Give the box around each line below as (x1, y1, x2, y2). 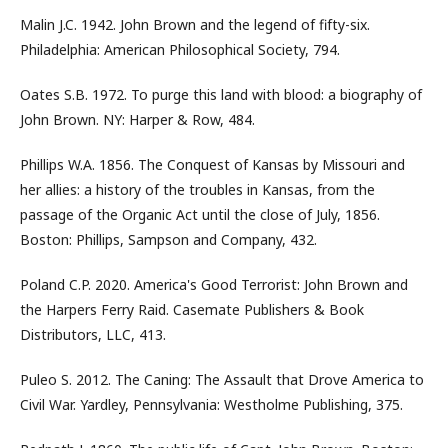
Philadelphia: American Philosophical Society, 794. (20, 40, 340, 59)
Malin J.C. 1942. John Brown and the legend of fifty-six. (20, 15, 370, 34)
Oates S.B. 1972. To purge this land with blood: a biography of (20, 85, 422, 104)
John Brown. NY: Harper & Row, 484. (20, 110, 255, 129)
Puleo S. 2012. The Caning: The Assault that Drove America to (20, 370, 424, 389)
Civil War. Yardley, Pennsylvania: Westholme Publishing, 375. (20, 395, 403, 414)
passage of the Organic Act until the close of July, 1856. (20, 205, 380, 224)
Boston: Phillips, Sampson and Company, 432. (20, 230, 317, 249)
